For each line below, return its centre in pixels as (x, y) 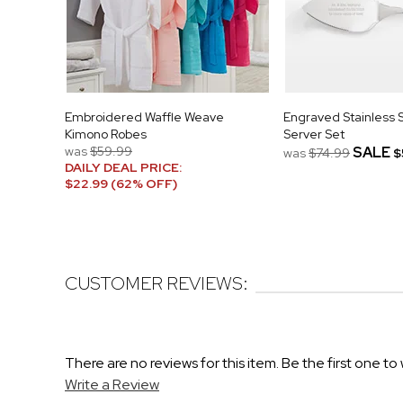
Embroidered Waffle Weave (144, 116)
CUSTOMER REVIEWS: (157, 283)
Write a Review (112, 384)
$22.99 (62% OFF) (121, 183)
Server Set (314, 134)
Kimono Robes (106, 134)
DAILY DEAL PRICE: (125, 167)
